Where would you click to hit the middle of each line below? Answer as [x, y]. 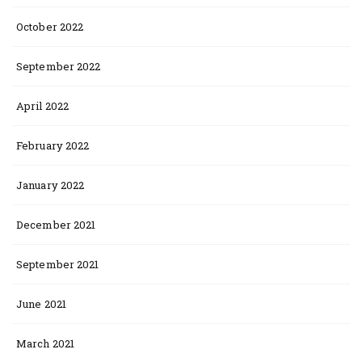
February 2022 [53, 145]
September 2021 [58, 264]
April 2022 [42, 106]
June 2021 [41, 304]
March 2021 [45, 343]
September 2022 [59, 66]
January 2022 [51, 185]
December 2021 [56, 225]
